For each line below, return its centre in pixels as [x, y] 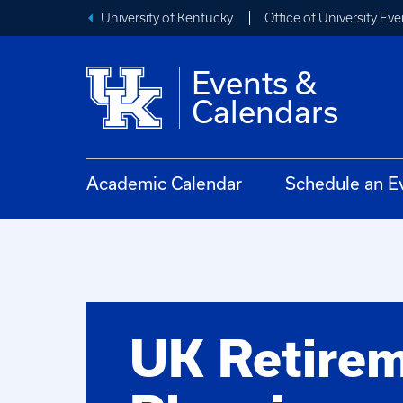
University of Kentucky [167, 18]
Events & [255, 83]
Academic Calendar [164, 183]
